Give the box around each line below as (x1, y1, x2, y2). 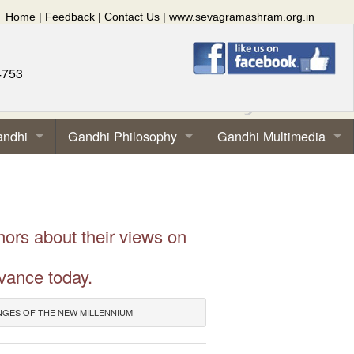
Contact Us (104, 10, 160, 23)
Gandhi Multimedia (217, 126, 326, 145)
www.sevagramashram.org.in (169, 10, 314, 23)
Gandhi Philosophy (68, 126, 177, 145)
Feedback (45, 10, 95, 23)
